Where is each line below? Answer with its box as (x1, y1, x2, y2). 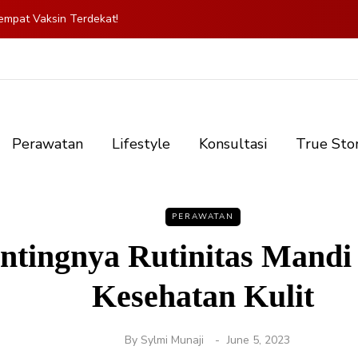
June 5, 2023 (226, 332, 290, 348)
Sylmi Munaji (140, 332, 204, 348)
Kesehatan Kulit (92, 278, 314, 315)
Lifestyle (112, 134, 170, 154)
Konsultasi (199, 134, 267, 154)
